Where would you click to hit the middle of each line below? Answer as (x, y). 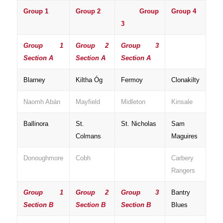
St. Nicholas (138, 124)
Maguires (184, 136)
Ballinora (36, 124)
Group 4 (183, 11)
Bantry (180, 193)
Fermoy (132, 80)
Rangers (183, 171)
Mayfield (88, 102)
